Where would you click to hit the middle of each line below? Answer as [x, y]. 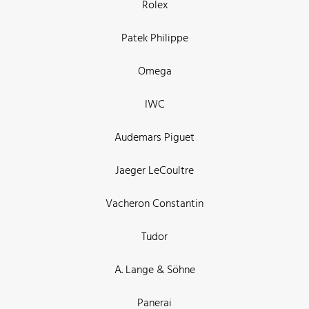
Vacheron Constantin [154, 204]
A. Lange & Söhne [154, 270]
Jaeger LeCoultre [154, 171]
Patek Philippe [154, 38]
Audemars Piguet [154, 138]
